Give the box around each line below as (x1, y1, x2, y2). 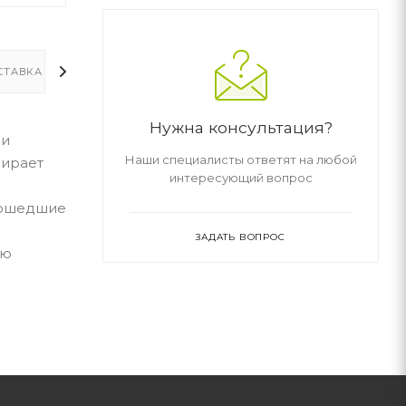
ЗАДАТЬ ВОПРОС (196, 230, 285, 243)
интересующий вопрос (169, 169, 313, 185)
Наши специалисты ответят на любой (124, 151, 357, 167)
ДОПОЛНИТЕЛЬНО (96, 64, 209, 78)
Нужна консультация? (149, 117, 333, 137)
